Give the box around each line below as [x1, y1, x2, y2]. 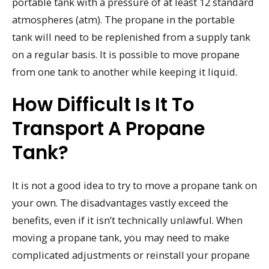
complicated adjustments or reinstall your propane [12, 247, 250, 262]
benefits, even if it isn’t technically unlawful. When [12, 213, 243, 227]
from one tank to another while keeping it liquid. [12, 65, 237, 79]
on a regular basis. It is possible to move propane [12, 47, 240, 62]
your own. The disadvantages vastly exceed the [12, 195, 228, 210]
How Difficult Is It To [12, 91, 195, 118]
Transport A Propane [12, 115, 205, 142]
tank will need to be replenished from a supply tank [12, 30, 250, 44]
